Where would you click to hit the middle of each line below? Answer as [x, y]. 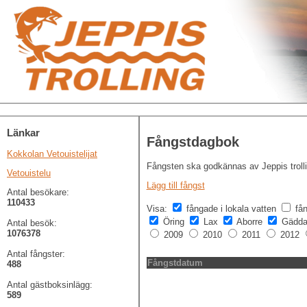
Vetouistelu [29, 173]
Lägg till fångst [175, 186]
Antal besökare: [38, 193]
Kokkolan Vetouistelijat [52, 154]
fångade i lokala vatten [231, 209]
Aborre [249, 222]
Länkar [23, 133]
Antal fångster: [36, 254]
